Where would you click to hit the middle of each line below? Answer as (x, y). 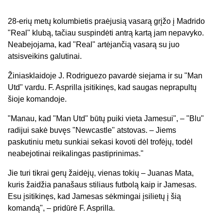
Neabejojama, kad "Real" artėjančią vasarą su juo (94, 44)
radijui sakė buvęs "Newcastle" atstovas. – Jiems (92, 130)
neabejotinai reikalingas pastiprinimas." (76, 153)
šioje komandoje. (37, 99)
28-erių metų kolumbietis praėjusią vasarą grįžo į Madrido (106, 21)
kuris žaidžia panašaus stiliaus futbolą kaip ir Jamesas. (102, 184)
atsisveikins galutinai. (45, 56)
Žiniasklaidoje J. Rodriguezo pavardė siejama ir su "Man (105, 75)
